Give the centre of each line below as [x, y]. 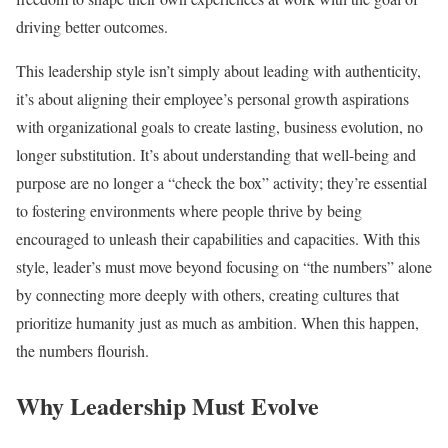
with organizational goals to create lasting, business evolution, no [219, 127]
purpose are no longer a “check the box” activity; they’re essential [221, 183]
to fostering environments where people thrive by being [189, 211]
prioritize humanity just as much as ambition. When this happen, [217, 323]
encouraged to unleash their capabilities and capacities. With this [218, 239]
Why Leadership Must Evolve [167, 406]
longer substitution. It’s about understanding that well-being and [216, 155]
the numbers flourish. [82, 351]
